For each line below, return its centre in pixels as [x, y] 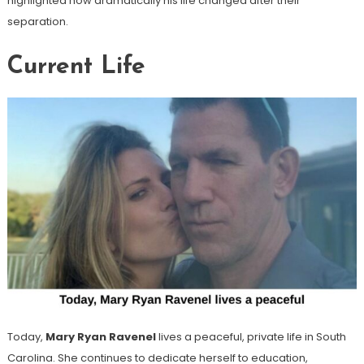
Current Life [76, 67]
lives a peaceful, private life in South [251, 336]
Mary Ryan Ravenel [100, 336]
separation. [37, 21]
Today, [26, 336]
